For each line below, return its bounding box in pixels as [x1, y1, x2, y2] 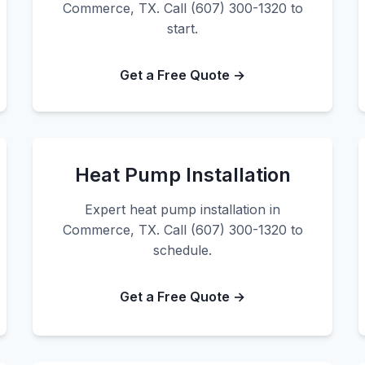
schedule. [153, 242, 212, 258]
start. [167, 20, 198, 37]
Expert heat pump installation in [85, 201, 280, 218]
